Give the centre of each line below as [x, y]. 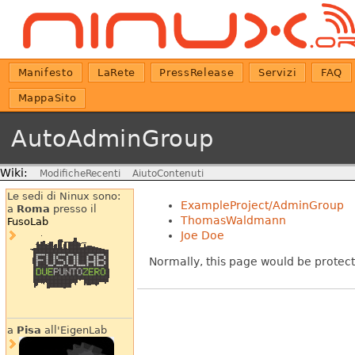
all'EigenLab [74, 330]
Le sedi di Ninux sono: [63, 196]
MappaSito [47, 98]
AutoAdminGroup [113, 138]
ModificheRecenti [80, 174]
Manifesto [46, 72]
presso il [73, 208]
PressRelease [197, 72]
